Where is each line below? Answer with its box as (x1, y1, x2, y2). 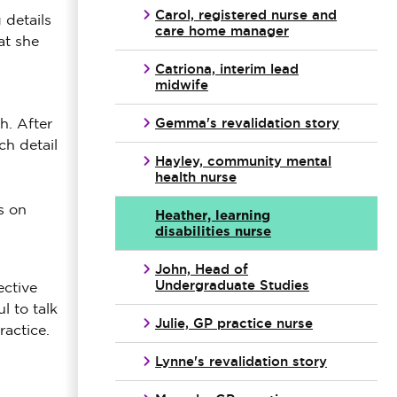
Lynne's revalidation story (155, 353, 327, 370)
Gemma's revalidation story (155, 114, 339, 131)
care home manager (155, 22, 289, 39)
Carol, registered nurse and (155, 6, 337, 23)
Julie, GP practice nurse (155, 315, 313, 331)
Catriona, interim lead (155, 60, 299, 77)
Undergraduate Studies (155, 276, 309, 293)
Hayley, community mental (155, 152, 331, 169)
